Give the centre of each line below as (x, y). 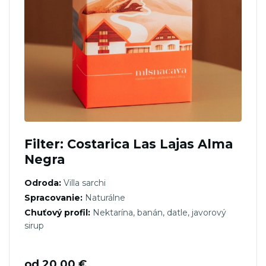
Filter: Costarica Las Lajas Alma (129, 144)
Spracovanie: (53, 197)
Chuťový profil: (57, 212)
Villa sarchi (83, 183)
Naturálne (104, 197)
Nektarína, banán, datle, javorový (158, 212)
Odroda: (43, 183)
